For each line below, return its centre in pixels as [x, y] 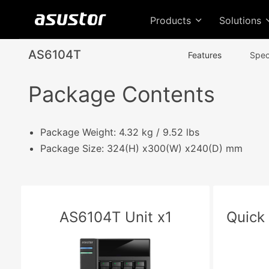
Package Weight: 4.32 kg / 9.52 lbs [120, 132]
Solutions [242, 20]
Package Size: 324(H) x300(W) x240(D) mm [141, 148]
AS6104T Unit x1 [115, 217]
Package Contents [122, 94]
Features [205, 55]
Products [172, 20]
